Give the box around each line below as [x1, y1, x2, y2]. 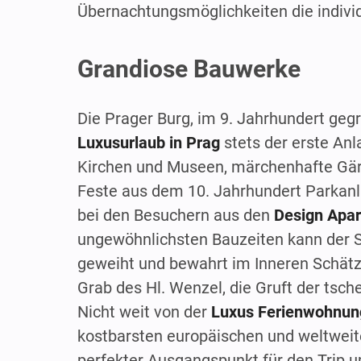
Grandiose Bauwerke [77, 54, 301, 83]
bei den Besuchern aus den [77, 205, 274, 225]
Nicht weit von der [77, 301, 211, 322]
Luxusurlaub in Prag [77, 132, 220, 152]
